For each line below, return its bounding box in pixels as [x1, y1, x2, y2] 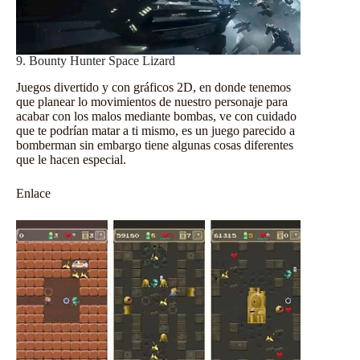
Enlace [16, 186, 51, 201]
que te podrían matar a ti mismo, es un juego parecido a [16, 124, 295, 138]
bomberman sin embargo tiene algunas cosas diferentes [16, 138, 293, 153]
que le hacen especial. [16, 153, 126, 167]
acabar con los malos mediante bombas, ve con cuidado [16, 109, 297, 124]
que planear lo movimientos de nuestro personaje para [16, 95, 288, 109]
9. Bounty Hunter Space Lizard [16, 54, 175, 68]
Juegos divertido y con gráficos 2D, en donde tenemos [16, 80, 291, 95]
